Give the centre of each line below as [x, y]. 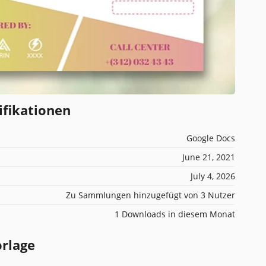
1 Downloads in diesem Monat [175, 214]
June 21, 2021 [209, 157]
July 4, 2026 [213, 176]
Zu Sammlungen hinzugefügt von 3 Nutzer [151, 195]
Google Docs [211, 138]
